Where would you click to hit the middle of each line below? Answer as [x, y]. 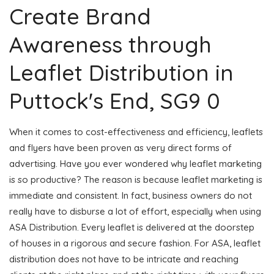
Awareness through [110, 44]
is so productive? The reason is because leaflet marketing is [136, 179]
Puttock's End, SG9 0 [115, 100]
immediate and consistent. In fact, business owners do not [131, 195]
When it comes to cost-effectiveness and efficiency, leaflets [136, 131]
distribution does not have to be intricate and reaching [124, 259]
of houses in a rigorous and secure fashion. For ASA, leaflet [135, 243]
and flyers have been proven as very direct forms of [120, 147]
